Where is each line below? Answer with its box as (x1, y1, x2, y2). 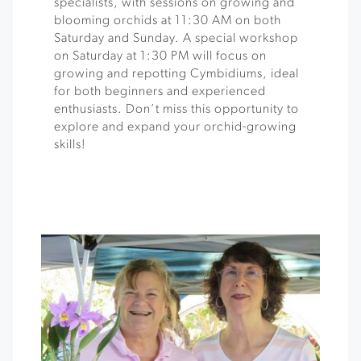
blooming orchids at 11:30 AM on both (54, 15, 281, 27)
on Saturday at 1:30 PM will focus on (54, 50, 267, 63)
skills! (54, 139, 86, 151)
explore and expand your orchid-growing (54, 121, 297, 134)
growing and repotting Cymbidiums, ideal (54, 68, 299, 81)
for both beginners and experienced (54, 85, 266, 98)
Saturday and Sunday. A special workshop (54, 32, 298, 45)
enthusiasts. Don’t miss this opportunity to (54, 103, 299, 116)
